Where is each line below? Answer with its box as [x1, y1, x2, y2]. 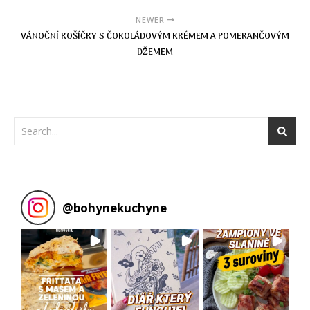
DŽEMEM [137, 45, 173, 60]
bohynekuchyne [73, 199, 167, 216]
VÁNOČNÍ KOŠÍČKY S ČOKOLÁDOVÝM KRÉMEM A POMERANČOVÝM [21, 29, 289, 44]
